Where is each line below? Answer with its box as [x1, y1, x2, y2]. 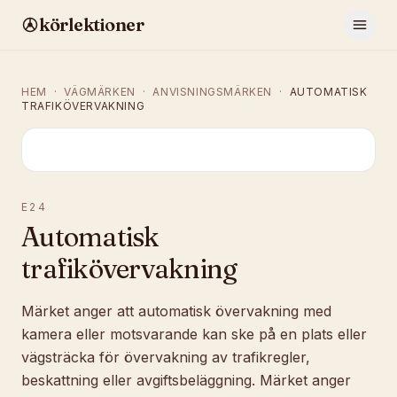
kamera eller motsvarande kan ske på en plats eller [21, 325, 367, 343]
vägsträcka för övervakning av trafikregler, [21, 348, 310, 366]
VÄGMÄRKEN [64, 85, 136, 98]
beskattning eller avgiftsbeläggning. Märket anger [21, 371, 351, 389]
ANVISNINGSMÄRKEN [152, 85, 273, 98]
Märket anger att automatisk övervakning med [21, 302, 331, 320]
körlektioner [39, 13, 144, 35]
